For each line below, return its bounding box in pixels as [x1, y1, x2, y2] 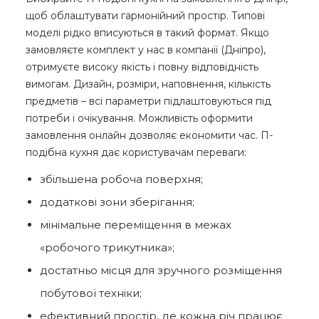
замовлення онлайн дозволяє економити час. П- [26, 129, 273, 142]
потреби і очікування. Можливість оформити [26, 112, 253, 125]
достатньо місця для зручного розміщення [40, 263, 282, 278]
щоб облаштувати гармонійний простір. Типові [26, 9, 265, 23]
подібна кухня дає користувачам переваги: [26, 146, 246, 159]
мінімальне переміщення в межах [40, 218, 231, 232]
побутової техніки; [40, 286, 142, 300]
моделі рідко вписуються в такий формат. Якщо [26, 26, 269, 40]
